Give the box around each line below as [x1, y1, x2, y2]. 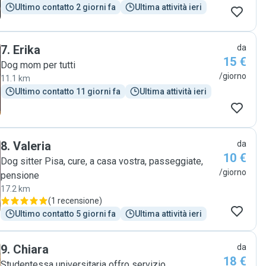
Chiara [13, 242, 49, 256]
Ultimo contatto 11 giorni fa [15, 87, 121, 96]
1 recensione [51, 196, 99, 205]
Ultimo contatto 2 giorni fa [15, 2, 116, 12]
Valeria [13, 139, 51, 153]
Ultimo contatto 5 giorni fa [15, 209, 116, 218]
